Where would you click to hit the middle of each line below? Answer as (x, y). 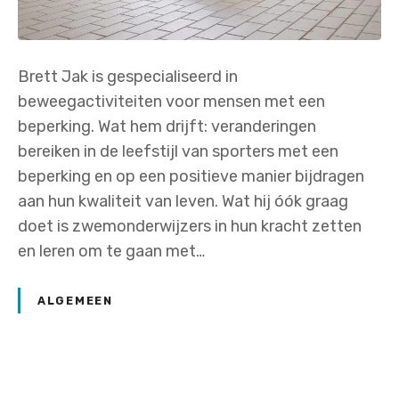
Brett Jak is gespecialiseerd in (128, 77)
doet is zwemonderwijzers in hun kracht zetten (190, 227)
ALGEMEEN (75, 300)
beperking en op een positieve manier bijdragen (191, 177)
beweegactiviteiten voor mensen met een (171, 102)
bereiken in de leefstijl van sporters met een (178, 152)
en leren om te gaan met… (111, 252)
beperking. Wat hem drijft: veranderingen (167, 127)
